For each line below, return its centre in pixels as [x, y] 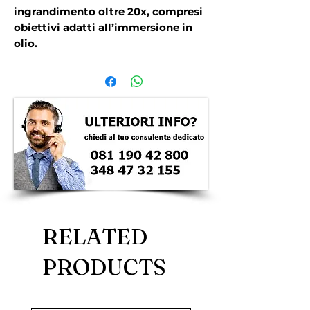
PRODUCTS [104, 267]
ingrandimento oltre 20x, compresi [108, 12]
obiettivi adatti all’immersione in [103, 28]
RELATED [95, 237]
